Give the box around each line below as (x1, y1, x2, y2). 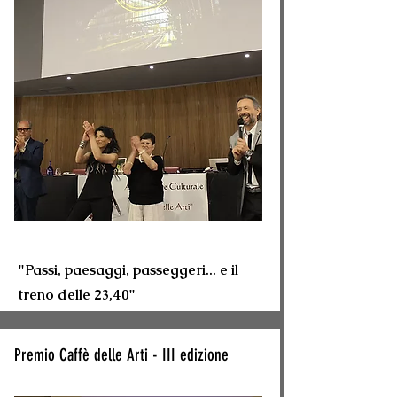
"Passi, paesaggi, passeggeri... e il (19, 261, 238, 279)
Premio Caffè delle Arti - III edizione (14, 345, 229, 365)
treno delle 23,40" (19, 285, 136, 304)
